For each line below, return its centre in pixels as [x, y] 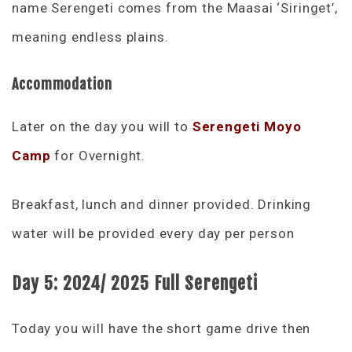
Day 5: [37, 283]
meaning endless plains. [90, 37]
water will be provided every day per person [153, 233]
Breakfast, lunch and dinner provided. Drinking [162, 204]
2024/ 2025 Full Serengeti [160, 283]
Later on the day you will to [102, 126]
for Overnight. [100, 155]
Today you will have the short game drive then [161, 328]
